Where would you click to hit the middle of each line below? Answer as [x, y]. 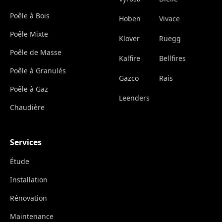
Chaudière [27, 108]
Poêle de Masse [36, 53]
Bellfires [172, 58]
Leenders [134, 98]
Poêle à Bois [30, 16]
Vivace [169, 19]
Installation [29, 180]
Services [26, 142]
